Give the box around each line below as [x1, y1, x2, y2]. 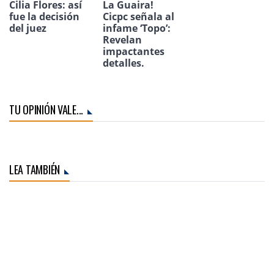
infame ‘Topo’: [103, 21, 171, 35]
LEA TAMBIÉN [9, 161, 61, 178]
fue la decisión [9, 10, 80, 24]
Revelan [103, 33, 142, 47]
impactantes [103, 45, 165, 59]
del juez [9, 21, 46, 35]
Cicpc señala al [103, 10, 174, 24]
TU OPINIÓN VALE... [9, 102, 84, 118]
